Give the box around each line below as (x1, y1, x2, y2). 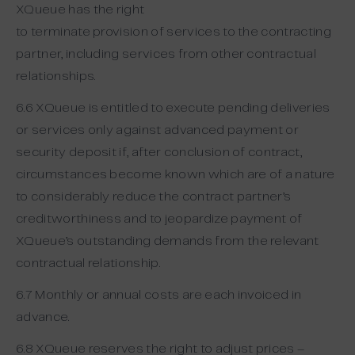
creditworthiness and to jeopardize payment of (16, 213, 303, 225)
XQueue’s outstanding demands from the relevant (16, 235, 319, 247)
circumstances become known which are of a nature (16, 169, 335, 181)
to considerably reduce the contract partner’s (16, 191, 292, 203)
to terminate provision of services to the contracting (16, 26, 331, 38)
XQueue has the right (16, 4, 145, 16)
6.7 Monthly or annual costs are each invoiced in (16, 289, 302, 301)
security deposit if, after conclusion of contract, (16, 147, 303, 158)
